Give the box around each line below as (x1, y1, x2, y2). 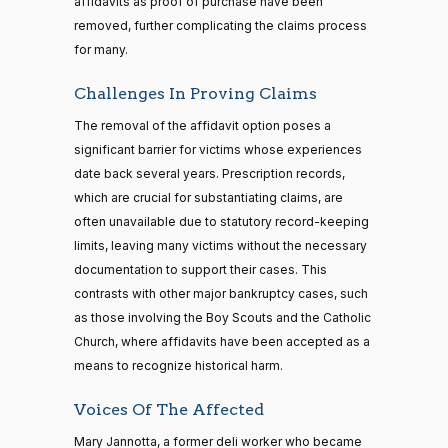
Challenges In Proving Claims (74, 83, 317, 103)
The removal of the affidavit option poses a (74, 117, 331, 133)
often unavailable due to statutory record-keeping (74, 213, 369, 229)
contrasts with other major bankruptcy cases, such (74, 285, 368, 301)
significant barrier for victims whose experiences (74, 141, 362, 157)
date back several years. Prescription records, (74, 165, 345, 181)
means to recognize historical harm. (74, 357, 283, 373)
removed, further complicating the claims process (74, 17, 367, 33)
